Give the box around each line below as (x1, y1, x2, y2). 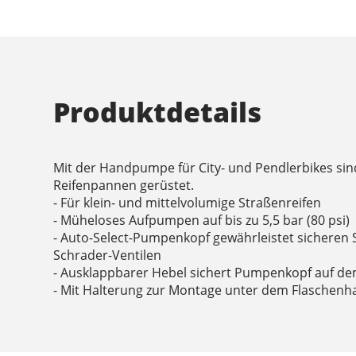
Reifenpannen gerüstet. (53, 176, 195, 194)
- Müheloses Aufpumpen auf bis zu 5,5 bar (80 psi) (53, 211, 350, 229)
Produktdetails (53, 93, 262, 130)
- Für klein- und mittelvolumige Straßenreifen (53, 193, 322, 211)
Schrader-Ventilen (53, 246, 162, 264)
